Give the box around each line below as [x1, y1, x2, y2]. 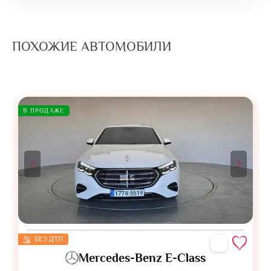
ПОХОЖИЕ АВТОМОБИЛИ [12, 38, 171, 54]
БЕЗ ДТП [33, 234, 63, 243]
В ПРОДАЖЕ [23, 106, 65, 114]
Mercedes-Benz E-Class [79, 250, 206, 264]
